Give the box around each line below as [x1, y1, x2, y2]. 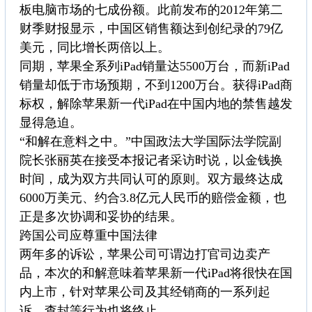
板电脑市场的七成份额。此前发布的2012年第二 [19, 3, 283, 17]
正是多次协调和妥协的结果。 [19, 210, 182, 224]
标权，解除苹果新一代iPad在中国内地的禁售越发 [19, 97, 292, 111]
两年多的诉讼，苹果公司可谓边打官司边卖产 [19, 247, 270, 262]
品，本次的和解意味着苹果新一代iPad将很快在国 [19, 266, 292, 281]
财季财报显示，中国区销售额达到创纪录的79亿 [19, 22, 283, 36]
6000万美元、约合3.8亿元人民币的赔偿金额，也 [19, 191, 286, 205]
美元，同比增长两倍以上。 [19, 40, 170, 55]
